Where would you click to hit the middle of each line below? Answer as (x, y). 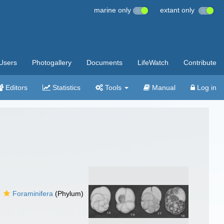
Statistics (65, 87)
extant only (179, 10)
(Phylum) (68, 193)
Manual (163, 87)
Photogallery (52, 62)
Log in (206, 87)
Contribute (200, 62)
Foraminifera (33, 193)
